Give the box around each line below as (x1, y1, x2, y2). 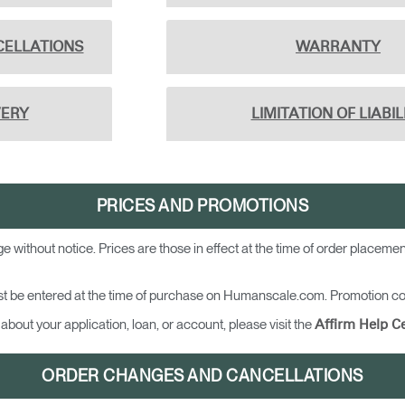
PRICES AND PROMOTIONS (96, 195, 309, 215)
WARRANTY (296, 39, 381, 54)
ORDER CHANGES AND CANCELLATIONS (42, 365, 363, 385)
